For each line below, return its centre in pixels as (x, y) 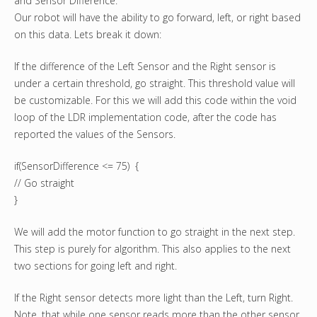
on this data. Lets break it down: (88, 35)
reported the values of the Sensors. (95, 134)
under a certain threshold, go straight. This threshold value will (155, 83)
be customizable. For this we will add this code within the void (155, 100)
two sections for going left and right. (96, 266)
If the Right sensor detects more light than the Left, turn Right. (154, 298)
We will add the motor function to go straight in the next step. (155, 232)
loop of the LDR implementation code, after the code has (145, 117)
